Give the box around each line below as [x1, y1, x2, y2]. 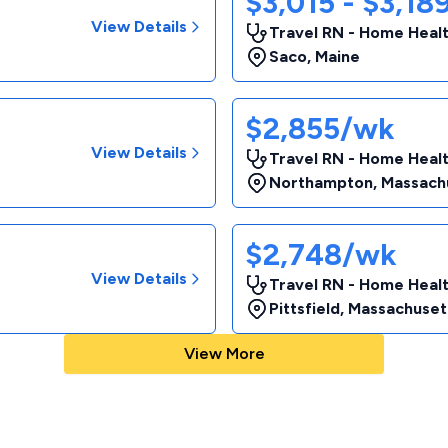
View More [183, 344, 265, 363]
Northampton [269, 173, 373, 192]
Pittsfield [269, 299, 340, 318]
